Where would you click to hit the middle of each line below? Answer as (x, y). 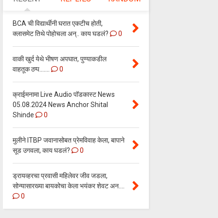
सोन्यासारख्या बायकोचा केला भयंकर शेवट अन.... (68, 186)
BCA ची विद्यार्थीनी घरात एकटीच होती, (57, 24)
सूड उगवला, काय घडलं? (41, 151)
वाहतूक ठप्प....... (31, 69)
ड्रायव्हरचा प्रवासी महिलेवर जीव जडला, (60, 176)
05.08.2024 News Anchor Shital (60, 105)
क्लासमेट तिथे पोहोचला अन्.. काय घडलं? (60, 34)
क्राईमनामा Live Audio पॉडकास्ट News (64, 95)
